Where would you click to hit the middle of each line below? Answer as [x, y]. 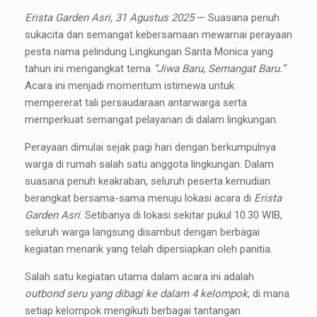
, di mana [269, 294]
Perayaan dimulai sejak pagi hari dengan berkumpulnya [150, 148]
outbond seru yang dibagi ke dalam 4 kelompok [136, 294]
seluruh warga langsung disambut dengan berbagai [142, 232]
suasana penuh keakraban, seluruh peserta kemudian [148, 181]
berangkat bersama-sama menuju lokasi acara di [139, 198]
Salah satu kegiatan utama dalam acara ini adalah [139, 277]
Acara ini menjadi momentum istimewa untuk [129, 86]
